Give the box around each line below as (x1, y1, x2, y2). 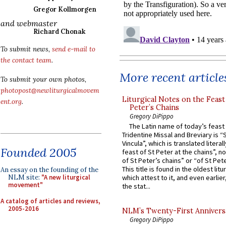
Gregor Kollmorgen (33, 5, 96, 14)
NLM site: (8, 173, 41, 182)
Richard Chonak (33, 27, 85, 36)
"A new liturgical (41, 173, 90, 182)
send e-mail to (52, 45, 95, 53)
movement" (8, 181, 43, 189)
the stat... (122, 182, 150, 191)
